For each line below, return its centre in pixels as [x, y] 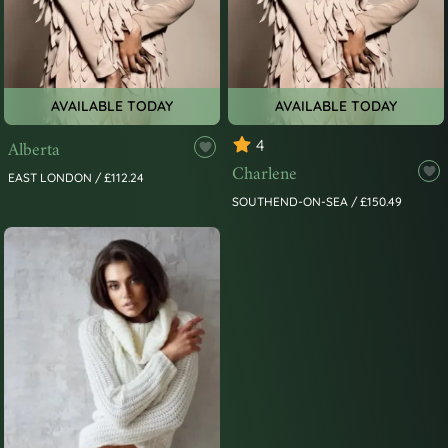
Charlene [264, 175]
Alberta [34, 151]
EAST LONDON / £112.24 [76, 178]
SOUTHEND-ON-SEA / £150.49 [317, 202]
